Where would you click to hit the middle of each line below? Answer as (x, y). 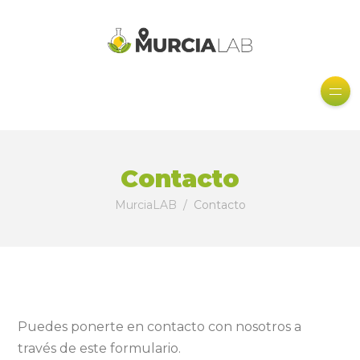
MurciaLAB (145, 205)
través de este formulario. (99, 349)
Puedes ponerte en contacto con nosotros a (160, 327)
